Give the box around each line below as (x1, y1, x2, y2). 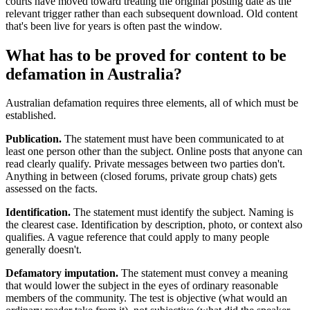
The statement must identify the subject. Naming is (71, 206, 293, 219)
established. (6, 109, 56, 122)
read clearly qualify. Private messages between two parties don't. (6, 158, 285, 170)
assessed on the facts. (6, 183, 98, 195)
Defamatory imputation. (6, 267, 118, 280)
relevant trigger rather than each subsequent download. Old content (6, 7, 298, 19)
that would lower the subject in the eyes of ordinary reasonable (6, 280, 278, 292)
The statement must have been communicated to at (62, 133, 284, 145)
